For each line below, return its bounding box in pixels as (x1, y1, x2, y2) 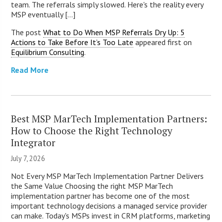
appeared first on (133, 37, 192, 47)
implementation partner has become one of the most (11, 190, 190, 201)
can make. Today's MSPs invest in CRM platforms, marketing (11, 210, 211, 221)
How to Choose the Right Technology (11, 124, 173, 137)
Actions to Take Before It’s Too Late (11, 37, 134, 47)
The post (11, 27, 44, 37)
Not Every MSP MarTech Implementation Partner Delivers (11, 170, 204, 181)
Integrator (11, 136, 56, 149)
